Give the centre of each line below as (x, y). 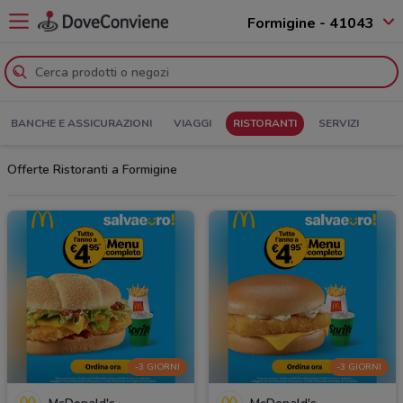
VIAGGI (193, 124)
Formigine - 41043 (311, 23)
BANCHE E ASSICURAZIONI (81, 124)
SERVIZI (339, 124)
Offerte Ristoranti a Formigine (92, 170)
